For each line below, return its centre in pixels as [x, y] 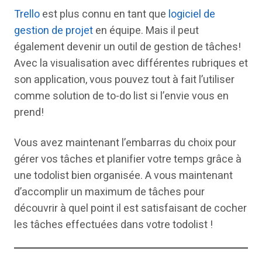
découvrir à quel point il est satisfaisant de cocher [130, 208]
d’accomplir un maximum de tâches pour [109, 192]
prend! [29, 112]
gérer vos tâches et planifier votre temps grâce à [128, 159]
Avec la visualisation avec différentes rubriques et [131, 63]
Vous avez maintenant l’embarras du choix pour [125, 143]
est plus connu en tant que [104, 14]
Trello [27, 14]
